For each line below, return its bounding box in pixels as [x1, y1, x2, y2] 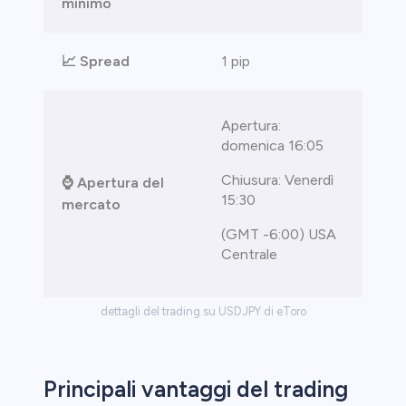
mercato [62, 196, 121, 214]
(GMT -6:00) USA [221, 226, 336, 244]
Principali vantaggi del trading [43, 375, 348, 403]
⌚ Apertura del [62, 174, 164, 192]
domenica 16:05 [221, 137, 324, 155]
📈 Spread [62, 53, 130, 71]
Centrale [221, 246, 277, 264]
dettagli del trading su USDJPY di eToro [100, 304, 306, 319]
